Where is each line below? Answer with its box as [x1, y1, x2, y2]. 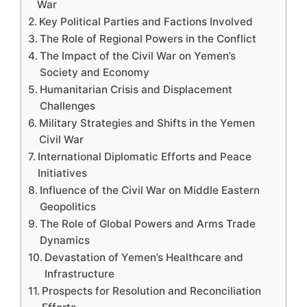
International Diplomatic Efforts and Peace [38, 150, 252, 163]
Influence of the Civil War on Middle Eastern [40, 184, 260, 197]
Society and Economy [40, 66, 150, 79]
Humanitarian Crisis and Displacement [40, 83, 233, 96]
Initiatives [38, 167, 88, 180]
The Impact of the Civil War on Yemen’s [40, 49, 236, 62]
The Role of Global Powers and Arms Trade [40, 217, 256, 230]
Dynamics [40, 234, 90, 247]
